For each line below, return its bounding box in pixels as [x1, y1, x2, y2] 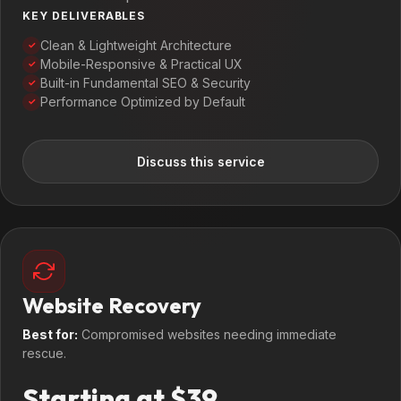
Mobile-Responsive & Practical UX [40, 56, 243, 72]
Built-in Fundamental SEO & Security [40, 75, 251, 90]
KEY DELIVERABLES [22, 9, 146, 22]
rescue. [22, 346, 66, 361]
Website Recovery [22, 292, 201, 319]
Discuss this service [136, 154, 265, 169]
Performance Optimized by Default [40, 94, 245, 109]
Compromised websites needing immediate [78, 327, 337, 342]
